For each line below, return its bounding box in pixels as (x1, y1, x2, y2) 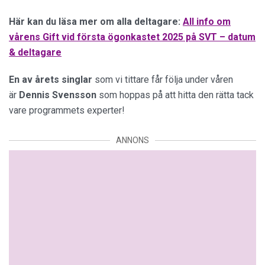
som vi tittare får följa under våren (92, 74, 233, 85)
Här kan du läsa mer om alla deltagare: (9, 16, 180, 27)
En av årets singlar (9, 74, 92, 85)
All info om (183, 16, 231, 27)
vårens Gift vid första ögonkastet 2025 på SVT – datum (9, 31, 256, 43)
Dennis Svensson (19, 89, 99, 101)
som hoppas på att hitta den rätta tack (99, 89, 254, 101)
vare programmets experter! (9, 105, 125, 116)
